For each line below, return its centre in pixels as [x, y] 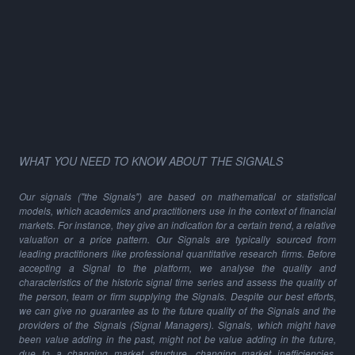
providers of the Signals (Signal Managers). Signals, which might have [177, 324]
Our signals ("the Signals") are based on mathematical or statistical [177, 196]
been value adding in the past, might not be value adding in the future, [177, 339]
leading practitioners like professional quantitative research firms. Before [177, 253]
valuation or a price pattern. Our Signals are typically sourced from [177, 239]
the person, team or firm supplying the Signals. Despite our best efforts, [177, 296]
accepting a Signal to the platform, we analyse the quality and [177, 267]
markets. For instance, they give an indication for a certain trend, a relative [177, 225]
